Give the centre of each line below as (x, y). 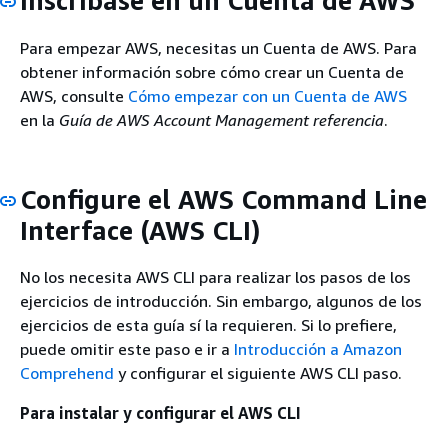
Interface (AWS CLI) (140, 230)
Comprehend (67, 373)
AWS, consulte (74, 95)
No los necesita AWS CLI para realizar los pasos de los (215, 277)
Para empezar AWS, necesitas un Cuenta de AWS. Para (218, 47)
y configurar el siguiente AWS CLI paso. (258, 373)
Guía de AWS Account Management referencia (221, 119)
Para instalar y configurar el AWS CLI (160, 413)
